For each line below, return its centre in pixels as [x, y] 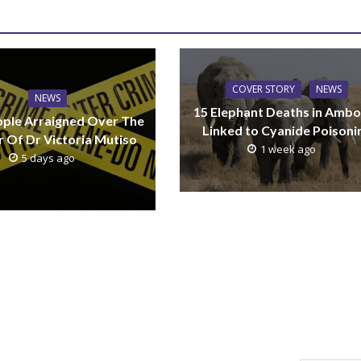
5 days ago [48, 158]
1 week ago [288, 149]
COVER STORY [264, 89]
